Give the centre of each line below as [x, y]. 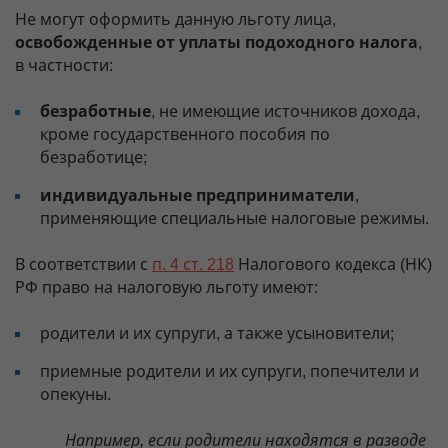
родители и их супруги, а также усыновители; [217, 333]
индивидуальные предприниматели [197, 195]
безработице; [93, 157]
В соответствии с [83, 264]
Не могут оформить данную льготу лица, [175, 19]
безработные [95, 111]
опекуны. [75, 394]
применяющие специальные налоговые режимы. [234, 218]
